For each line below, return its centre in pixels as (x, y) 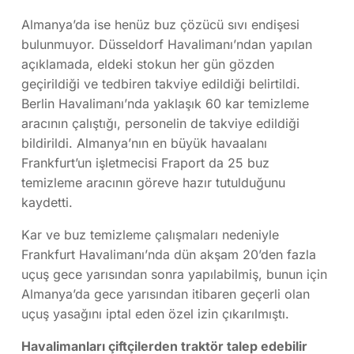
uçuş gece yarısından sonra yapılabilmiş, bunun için (174, 274)
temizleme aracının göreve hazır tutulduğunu (153, 182)
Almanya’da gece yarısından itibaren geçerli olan (166, 294)
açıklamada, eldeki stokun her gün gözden (148, 64)
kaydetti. (47, 202)
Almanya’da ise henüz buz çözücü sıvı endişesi (160, 24)
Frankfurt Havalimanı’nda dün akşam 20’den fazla (169, 254)
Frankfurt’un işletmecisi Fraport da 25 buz (145, 162)
